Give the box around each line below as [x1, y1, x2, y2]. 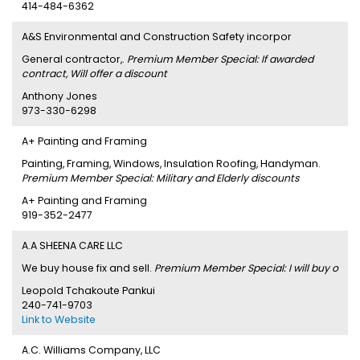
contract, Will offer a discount [22, 67, 167, 80]
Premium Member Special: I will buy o [154, 261, 338, 275]
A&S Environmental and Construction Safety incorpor [22, 30, 292, 43]
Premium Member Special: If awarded [127, 52, 313, 66]
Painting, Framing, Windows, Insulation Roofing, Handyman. [22, 157, 321, 170]
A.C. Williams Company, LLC [22, 343, 161, 357]
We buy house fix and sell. [22, 261, 154, 275]
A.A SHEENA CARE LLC [22, 239, 123, 252]
